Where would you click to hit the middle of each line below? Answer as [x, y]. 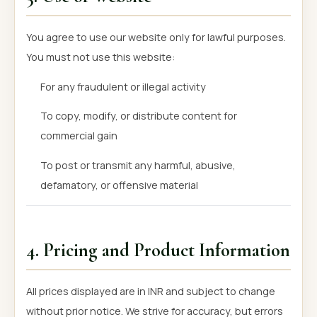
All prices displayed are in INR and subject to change [151, 291]
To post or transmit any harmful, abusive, [138, 166]
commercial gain [79, 136]
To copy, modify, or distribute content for [139, 116]
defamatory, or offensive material [120, 185]
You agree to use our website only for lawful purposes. [156, 38]
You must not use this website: [100, 57]
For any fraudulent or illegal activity [123, 86]
